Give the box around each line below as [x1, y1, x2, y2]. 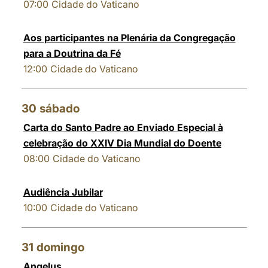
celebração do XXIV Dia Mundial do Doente [23, 137, 221, 149]
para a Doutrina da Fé [23, 47, 121, 59]
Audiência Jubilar [23, 186, 103, 198]
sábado [39, 102, 80, 115]
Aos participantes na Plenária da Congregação [23, 32, 236, 44]
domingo [36, 240, 84, 254]
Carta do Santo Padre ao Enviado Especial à [23, 121, 223, 133]
